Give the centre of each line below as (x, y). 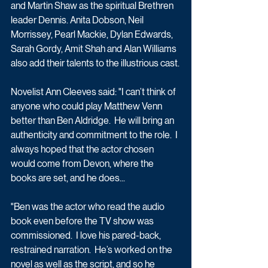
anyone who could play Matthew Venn (87, 106)
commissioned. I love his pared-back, (87, 235)
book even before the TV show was (83, 221)
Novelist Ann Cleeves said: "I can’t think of (94, 92)
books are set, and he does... (68, 178)
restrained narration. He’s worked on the (92, 249)
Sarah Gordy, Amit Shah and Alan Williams (95, 48)
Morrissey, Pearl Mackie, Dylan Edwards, (93, 34)
